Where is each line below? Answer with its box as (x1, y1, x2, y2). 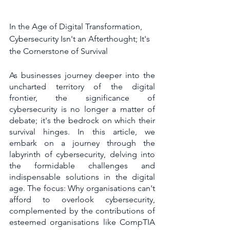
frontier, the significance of (9, 93, 155, 103)
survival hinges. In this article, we (9, 127, 155, 137)
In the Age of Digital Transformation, (9, 22, 144, 32)
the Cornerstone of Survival (9, 46, 108, 56)
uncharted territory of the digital (9, 82, 155, 92)
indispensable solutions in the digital (9, 172, 155, 182)
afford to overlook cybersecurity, (9, 195, 155, 205)
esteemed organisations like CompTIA (9, 217, 155, 227)
